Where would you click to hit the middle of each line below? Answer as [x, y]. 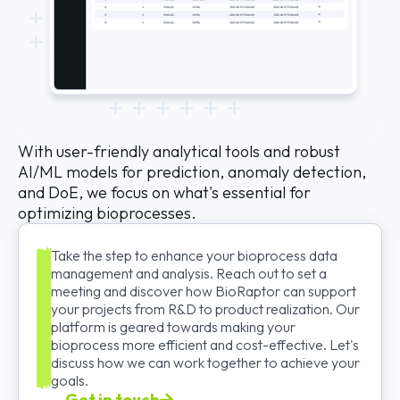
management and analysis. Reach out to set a [189, 274]
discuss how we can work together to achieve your [205, 363]
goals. [70, 381]
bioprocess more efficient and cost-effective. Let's [205, 345]
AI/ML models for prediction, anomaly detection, [192, 172]
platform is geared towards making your [173, 327]
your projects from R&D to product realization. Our [205, 309]
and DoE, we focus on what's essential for [164, 193]
